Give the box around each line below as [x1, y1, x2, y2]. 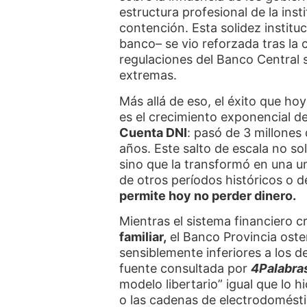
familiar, [119, 230, 167, 245]
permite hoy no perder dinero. [119, 188, 297, 203]
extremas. [119, 68, 181, 83]
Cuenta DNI [119, 125, 188, 140]
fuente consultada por [119, 261, 251, 276]
